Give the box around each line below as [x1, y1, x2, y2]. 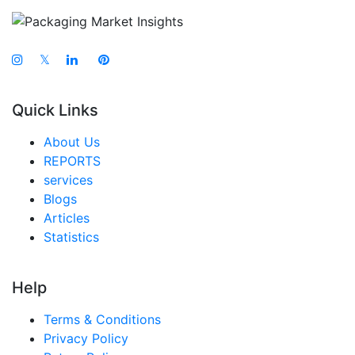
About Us [44, 134, 100, 151]
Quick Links [12, 101, 98, 120]
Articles [44, 210, 90, 227]
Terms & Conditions [44, 311, 161, 328]
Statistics [44, 229, 99, 246]
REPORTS [44, 153, 101, 170]
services [44, 172, 93, 189]
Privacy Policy [44, 330, 128, 347]
